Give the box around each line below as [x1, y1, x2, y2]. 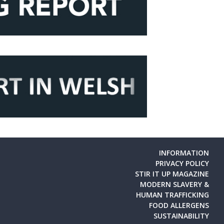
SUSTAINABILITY [153, 210, 209, 220]
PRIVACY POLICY [155, 158, 209, 168]
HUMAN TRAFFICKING [135, 189, 209, 199]
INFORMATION [158, 147, 209, 157]
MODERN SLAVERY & [139, 179, 209, 189]
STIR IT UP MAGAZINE [134, 168, 209, 178]
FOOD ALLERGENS [148, 200, 209, 210]
